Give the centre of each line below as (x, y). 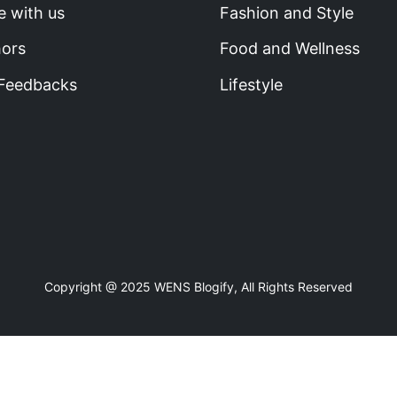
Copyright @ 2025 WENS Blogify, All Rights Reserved (198, 287)
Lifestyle (251, 85)
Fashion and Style (287, 12)
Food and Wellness (290, 49)
